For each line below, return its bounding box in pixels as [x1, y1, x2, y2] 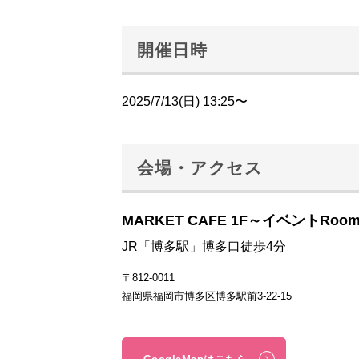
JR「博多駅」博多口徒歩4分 [122, 240, 286, 254]
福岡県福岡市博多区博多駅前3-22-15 [122, 289, 292, 302]
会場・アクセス [137, 158, 264, 177]
